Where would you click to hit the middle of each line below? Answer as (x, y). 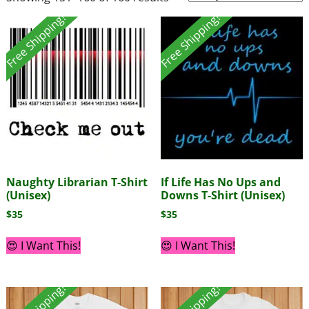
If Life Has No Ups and (220, 182)
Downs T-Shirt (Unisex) (222, 195)
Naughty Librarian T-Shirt (77, 182)
